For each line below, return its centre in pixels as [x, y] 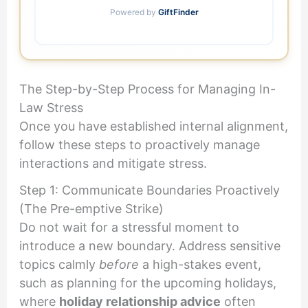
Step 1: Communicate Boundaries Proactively [149, 190]
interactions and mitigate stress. [113, 163]
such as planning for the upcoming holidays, [147, 283]
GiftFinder [178, 12]
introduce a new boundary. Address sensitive [150, 246]
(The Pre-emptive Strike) [91, 209]
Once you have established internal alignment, [153, 126]
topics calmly [59, 265]
